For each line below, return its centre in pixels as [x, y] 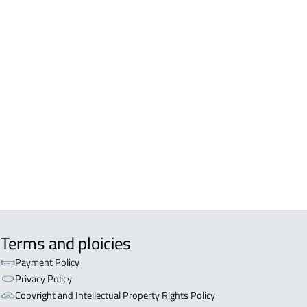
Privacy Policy [43, 279]
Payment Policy [47, 262]
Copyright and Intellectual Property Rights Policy [115, 295]
